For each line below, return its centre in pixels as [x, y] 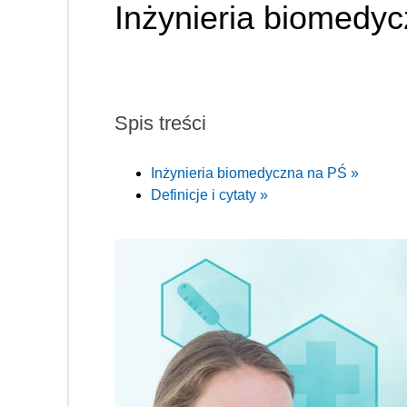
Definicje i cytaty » [209, 194]
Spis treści [160, 123]
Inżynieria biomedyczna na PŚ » [255, 173]
